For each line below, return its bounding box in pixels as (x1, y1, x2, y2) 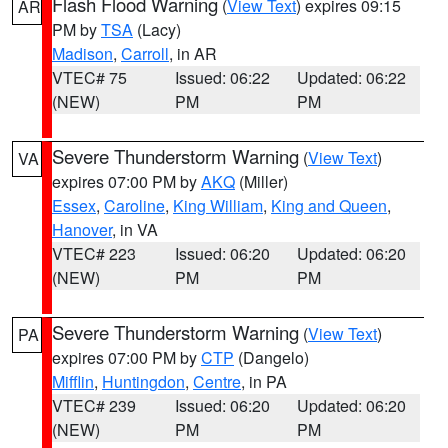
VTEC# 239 (52, 394, 136, 417)
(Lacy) (133, 18, 181, 41)
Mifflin (52, 370, 94, 393)
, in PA (241, 370, 287, 393)
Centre (193, 370, 241, 393)
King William (173, 194, 263, 217)
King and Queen (271, 194, 387, 217)
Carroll (121, 42, 169, 65)
